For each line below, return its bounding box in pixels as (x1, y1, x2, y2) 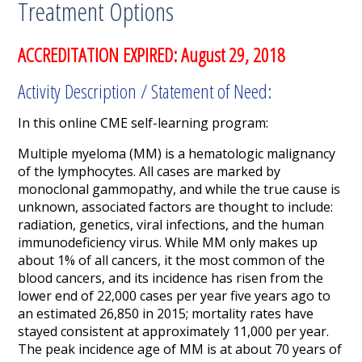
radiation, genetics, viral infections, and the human (18, 216, 325, 234)
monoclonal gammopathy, (18, 180, 177, 199)
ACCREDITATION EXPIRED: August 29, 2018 (18, 41, 286, 69)
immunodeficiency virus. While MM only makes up (18, 234, 318, 252)
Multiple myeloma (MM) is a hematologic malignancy (18, 145, 336, 163)
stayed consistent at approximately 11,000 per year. (18, 322, 330, 341)
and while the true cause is (179, 180, 341, 199)
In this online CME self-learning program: (18, 114, 269, 133)
